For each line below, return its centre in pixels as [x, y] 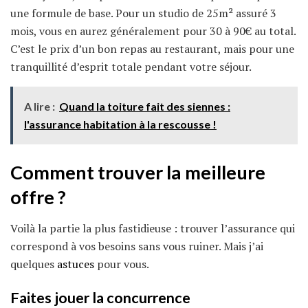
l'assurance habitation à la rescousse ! [120, 124]
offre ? [38, 197]
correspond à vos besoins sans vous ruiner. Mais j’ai [137, 246]
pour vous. [122, 264]
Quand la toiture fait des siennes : [145, 107]
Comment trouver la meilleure [138, 173]
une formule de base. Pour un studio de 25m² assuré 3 [143, 13]
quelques [34, 264]
